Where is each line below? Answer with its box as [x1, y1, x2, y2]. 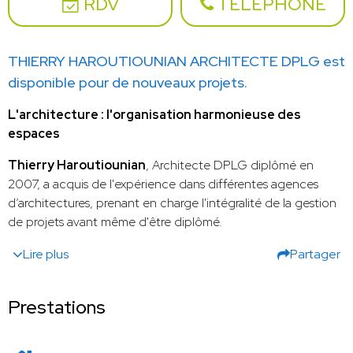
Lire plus [23, 246, 69, 263]
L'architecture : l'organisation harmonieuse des [8, 106, 301, 124]
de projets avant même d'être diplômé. [8, 214, 222, 231]
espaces [8, 125, 60, 143]
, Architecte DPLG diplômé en [146, 157, 314, 174]
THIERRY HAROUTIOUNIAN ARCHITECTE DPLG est [8, 52, 345, 71]
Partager [290, 246, 340, 263]
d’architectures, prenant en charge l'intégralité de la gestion [8, 195, 336, 212]
